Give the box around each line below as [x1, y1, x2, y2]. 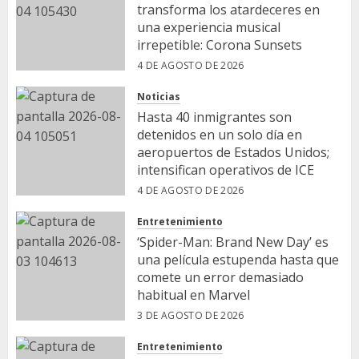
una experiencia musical [137, 18, 280, 36]
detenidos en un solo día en [137, 126, 302, 143]
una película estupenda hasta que [137, 251, 339, 268]
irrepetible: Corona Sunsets [137, 36, 302, 54]
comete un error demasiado [137, 268, 304, 286]
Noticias [137, 90, 180, 103]
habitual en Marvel [137, 286, 250, 304]
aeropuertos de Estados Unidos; [137, 143, 329, 161]
